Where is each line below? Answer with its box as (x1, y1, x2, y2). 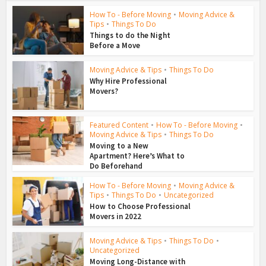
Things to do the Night (90, 30, 171, 40)
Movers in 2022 (90, 211, 142, 221)
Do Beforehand (90, 160, 143, 171)
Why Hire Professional (90, 75, 167, 86)
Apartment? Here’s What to (90, 150, 185, 161)
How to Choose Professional (90, 201, 191, 211)
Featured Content (90, 119, 149, 130)
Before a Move (90, 40, 141, 50)
